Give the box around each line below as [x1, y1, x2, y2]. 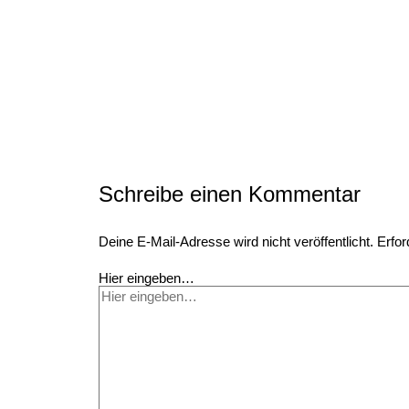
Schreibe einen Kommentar [99, 182, 362, 207]
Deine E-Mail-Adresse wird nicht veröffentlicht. [99, 234, 374, 250]
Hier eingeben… [99, 269, 195, 286]
